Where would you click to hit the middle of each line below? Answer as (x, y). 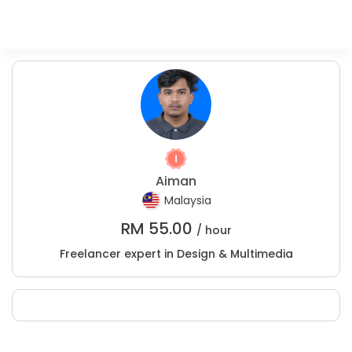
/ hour (214, 230)
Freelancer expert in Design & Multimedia (176, 254)
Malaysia (187, 201)
